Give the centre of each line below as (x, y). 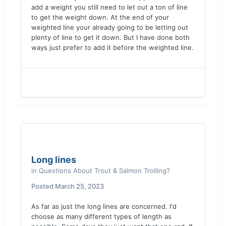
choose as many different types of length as (101, 216)
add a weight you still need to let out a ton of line (109, 7)
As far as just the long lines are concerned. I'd (104, 206)
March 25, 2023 (79, 186)
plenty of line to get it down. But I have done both (110, 37)
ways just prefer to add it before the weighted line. (112, 47)
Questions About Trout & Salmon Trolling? (104, 171)
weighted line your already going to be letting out (110, 27)
